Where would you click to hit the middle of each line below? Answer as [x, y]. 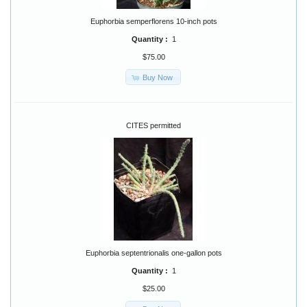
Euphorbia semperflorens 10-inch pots [153, 22]
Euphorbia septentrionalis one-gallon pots [153, 253]
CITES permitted [153, 126]
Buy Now [157, 77]
